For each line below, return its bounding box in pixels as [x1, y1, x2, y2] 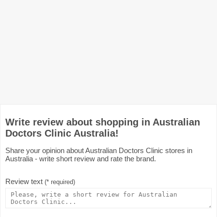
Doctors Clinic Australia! [5, 128, 119, 139]
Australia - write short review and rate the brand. [5, 155, 156, 163]
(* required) [45, 179, 75, 186]
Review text [5, 177, 45, 186]
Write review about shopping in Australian [5, 117, 200, 127]
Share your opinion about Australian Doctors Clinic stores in [5, 146, 192, 155]
